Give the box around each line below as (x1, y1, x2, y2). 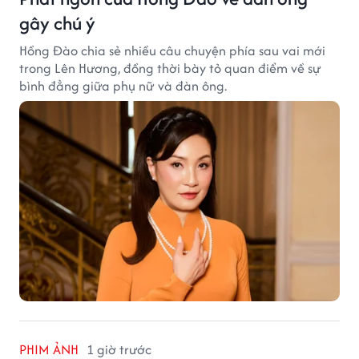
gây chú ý (19, 9, 95, 36)
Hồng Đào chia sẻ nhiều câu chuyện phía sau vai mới (19, 40, 325, 60)
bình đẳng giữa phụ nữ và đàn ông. (19, 75, 227, 95)
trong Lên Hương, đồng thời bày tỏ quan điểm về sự (19, 58, 321, 78)
